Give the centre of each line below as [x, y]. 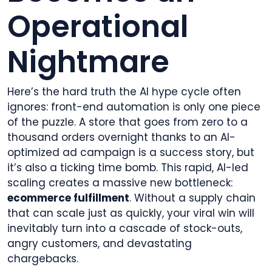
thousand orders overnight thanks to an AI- [121, 138]
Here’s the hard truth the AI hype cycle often [124, 92]
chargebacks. [43, 259]
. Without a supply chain [192, 198]
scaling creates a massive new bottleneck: [120, 183]
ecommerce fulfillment [68, 198]
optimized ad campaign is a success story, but [131, 153]
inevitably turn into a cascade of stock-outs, [125, 229]
